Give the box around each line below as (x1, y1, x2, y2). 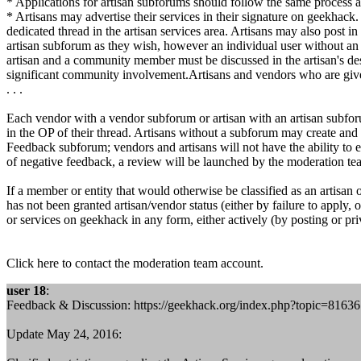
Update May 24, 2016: (6, 327, 122, 341)
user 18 (6, 284, 46, 297)
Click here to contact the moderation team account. (6, 256, 263, 270)
